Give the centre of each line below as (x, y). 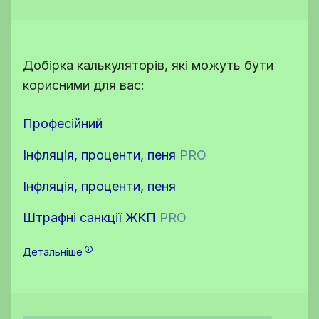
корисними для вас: (84, 85)
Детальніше (53, 252)
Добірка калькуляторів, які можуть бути (148, 65)
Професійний (63, 124)
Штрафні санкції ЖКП (91, 218)
